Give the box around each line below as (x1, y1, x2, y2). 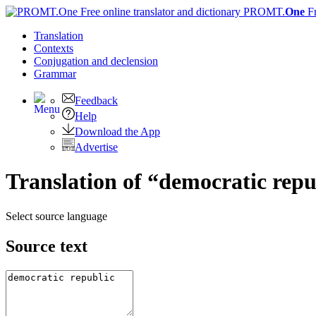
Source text (6, 236, 87, 255)
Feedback (75, 95, 118, 107)
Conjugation (34, 55, 92, 67)
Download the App (75, 126, 160, 138)
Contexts (34, 42, 73, 54)
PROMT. (241, 6, 285, 18)
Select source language (6, 209, 107, 222)
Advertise (75, 141, 118, 153)
